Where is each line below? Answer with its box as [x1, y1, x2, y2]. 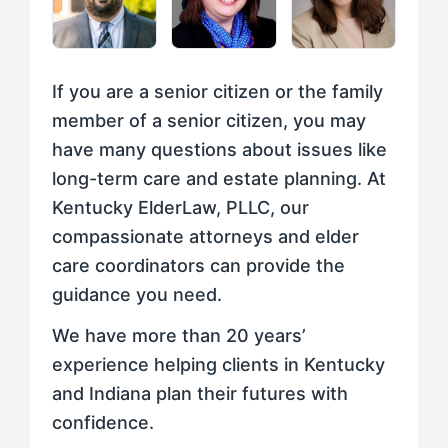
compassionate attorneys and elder [52, 226, 359, 248]
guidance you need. [52, 284, 222, 306]
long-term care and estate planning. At [52, 168, 386, 190]
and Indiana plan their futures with [52, 383, 348, 405]
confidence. [52, 412, 154, 434]
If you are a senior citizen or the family [52, 81, 383, 103]
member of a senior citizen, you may [52, 110, 366, 132]
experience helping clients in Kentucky [52, 354, 385, 376]
